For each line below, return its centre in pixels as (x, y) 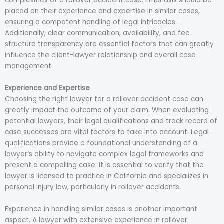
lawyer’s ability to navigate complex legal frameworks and (104, 154)
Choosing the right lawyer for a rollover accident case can (104, 99)
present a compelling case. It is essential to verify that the (104, 165)
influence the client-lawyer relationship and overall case (100, 55)
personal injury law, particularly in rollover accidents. (93, 187)
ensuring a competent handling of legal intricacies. (91, 22)
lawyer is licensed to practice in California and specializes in (107, 176)
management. (29, 66)
